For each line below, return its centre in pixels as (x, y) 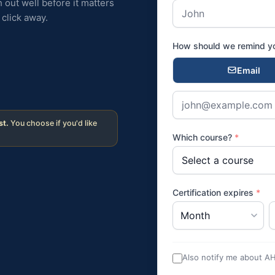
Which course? (203, 137)
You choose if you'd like (53, 123)
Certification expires (214, 192)
